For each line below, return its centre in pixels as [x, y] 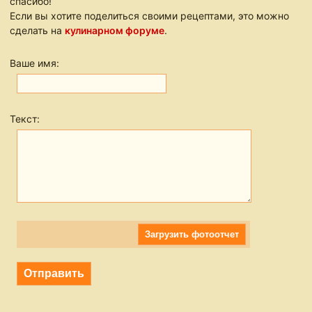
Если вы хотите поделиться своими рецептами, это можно [150, 16]
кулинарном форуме [115, 31]
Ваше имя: [35, 63]
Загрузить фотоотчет [192, 235]
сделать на [38, 31]
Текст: [25, 119]
